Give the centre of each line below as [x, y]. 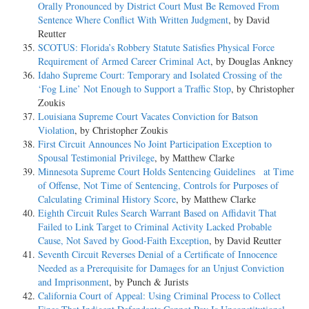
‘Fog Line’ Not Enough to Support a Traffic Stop [134, 89]
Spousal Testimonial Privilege [96, 158]
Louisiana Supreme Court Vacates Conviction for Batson [148, 117]
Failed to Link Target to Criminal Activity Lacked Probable [155, 227]
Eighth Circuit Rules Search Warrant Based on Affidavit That [157, 213]
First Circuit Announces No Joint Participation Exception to [155, 144]
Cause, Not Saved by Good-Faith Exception [123, 241]
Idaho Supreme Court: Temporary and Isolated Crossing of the [160, 75]
